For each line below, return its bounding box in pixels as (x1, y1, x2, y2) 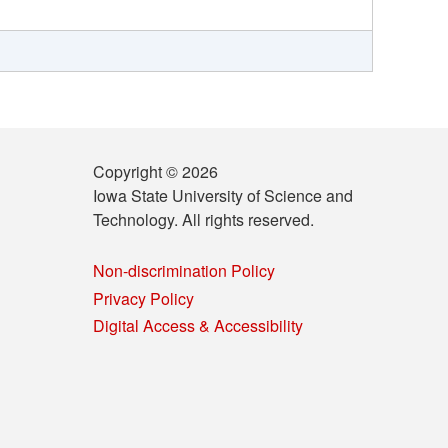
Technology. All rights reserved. (93, 208, 315, 232)
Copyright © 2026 (93, 160, 219, 184)
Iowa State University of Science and (93, 184, 354, 208)
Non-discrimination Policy (93, 259, 276, 283)
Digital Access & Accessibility (93, 313, 304, 337)
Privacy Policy (93, 286, 195, 310)
